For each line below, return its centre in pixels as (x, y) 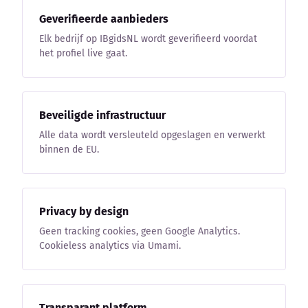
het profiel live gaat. (83, 53)
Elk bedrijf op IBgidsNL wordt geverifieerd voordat (148, 38)
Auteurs (39, 143)
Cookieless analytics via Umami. (110, 245)
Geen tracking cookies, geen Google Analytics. (140, 231)
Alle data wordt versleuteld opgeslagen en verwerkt (152, 135)
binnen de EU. (69, 149)
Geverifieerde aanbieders (104, 19)
